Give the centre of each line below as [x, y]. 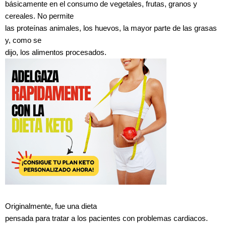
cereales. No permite [39, 16]
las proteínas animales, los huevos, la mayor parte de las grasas [111, 28]
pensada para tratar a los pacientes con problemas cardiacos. [106, 218]
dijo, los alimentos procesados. [56, 52]
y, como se [23, 40]
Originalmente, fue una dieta [51, 206]
